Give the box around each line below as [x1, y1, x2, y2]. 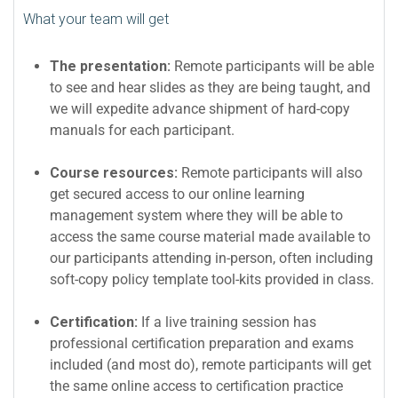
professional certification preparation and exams [50, 334, 354, 352]
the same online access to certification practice [50, 377, 343, 394]
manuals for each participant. [50, 121, 235, 139]
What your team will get [23, 10, 169, 28]
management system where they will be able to [50, 206, 343, 224]
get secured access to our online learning [50, 185, 305, 203]
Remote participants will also [181, 163, 362, 181]
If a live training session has [141, 313, 316, 330]
